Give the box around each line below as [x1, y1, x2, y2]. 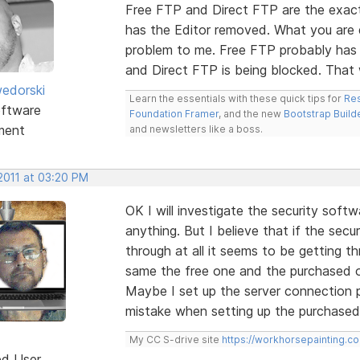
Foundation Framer [129, 107, 219, 120]
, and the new [218, 107, 284, 120]
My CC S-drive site [129, 333, 222, 346]
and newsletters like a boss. [129, 122, 263, 135]
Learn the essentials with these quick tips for [129, 92, 344, 104]
